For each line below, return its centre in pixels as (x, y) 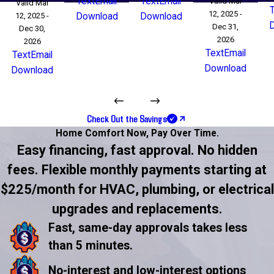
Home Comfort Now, (103, 133)
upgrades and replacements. (137, 209)
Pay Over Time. (185, 133)
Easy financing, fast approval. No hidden (137, 150)
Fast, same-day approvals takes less (148, 228)
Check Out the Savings (127, 118)
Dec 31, (226, 26)
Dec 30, (32, 29)
